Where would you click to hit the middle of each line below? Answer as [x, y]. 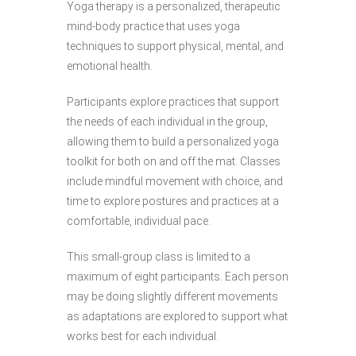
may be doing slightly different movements [172, 296]
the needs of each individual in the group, [167, 121]
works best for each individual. [143, 336]
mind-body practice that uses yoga [153, 26]
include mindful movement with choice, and [175, 181]
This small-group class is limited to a [159, 256]
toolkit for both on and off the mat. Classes [174, 161]
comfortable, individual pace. [139, 221]
